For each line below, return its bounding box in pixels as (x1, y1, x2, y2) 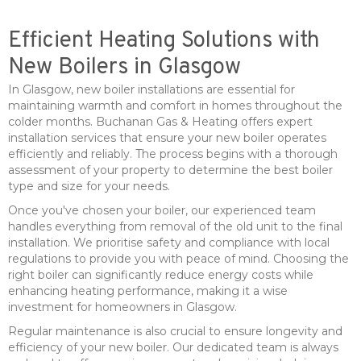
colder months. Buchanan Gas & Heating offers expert (8, 114, 313, 129)
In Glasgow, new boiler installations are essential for (8, 81, 295, 97)
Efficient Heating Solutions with (8, 26, 320, 56)
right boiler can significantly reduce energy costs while (8, 267, 313, 282)
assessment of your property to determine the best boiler (8, 162, 333, 177)
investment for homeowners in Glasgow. (8, 299, 237, 314)
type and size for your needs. (8, 178, 170, 193)
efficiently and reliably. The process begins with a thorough (8, 146, 338, 161)
